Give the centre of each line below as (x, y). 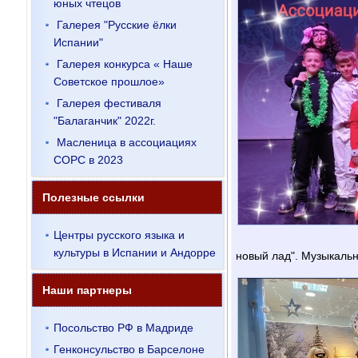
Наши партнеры (87, 290)
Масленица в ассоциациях (126, 142)
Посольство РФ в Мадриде (123, 328)
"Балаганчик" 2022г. (104, 121)
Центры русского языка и (119, 235)
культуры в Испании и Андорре (134, 253)
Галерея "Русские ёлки (116, 25)
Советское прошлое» (109, 82)
